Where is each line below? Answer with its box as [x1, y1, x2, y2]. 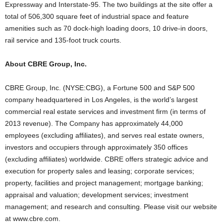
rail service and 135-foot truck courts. [5, 36, 121, 44]
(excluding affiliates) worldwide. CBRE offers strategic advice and [5, 155, 208, 163]
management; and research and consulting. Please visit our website [5, 203, 217, 211]
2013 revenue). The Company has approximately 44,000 [5, 119, 183, 127]
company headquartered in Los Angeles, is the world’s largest [5, 96, 198, 104]
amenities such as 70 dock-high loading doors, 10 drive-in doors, [5, 24, 208, 32]
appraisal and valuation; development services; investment [5, 191, 188, 199]
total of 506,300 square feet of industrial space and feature [5, 12, 189, 20]
